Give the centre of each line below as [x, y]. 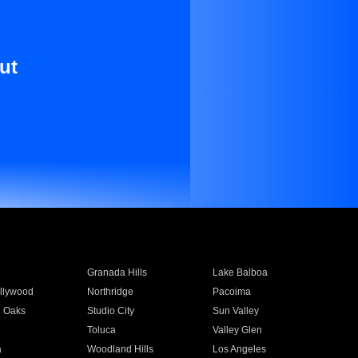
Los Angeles [240, 349]
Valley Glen [238, 330]
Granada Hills [117, 272]
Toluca [101, 330]
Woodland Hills [120, 349]
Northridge [110, 292]
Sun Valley [236, 311]
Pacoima [232, 292]
